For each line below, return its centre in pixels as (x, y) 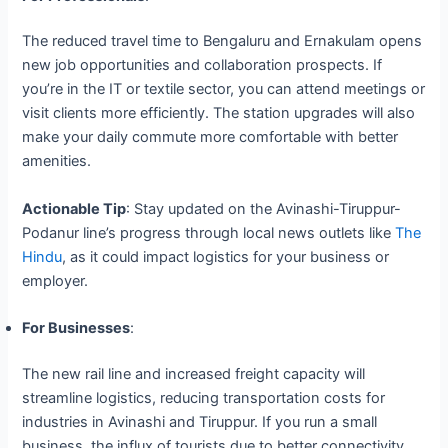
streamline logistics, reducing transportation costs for (204, 398)
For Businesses (76, 328)
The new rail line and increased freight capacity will (194, 374)
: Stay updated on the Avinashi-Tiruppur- (264, 208)
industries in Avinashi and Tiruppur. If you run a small (200, 422)
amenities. (57, 161)
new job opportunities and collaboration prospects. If (202, 65)
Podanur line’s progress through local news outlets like (209, 232)
